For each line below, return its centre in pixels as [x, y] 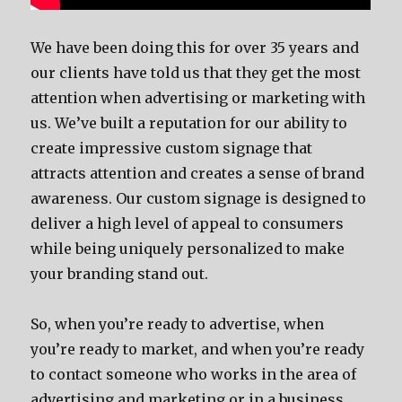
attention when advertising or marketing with [198, 98]
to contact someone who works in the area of [194, 374]
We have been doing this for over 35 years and [195, 48]
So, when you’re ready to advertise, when [178, 324]
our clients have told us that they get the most [196, 73]
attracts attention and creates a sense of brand [198, 173]
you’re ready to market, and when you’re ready [198, 349]
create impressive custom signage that [172, 148]
